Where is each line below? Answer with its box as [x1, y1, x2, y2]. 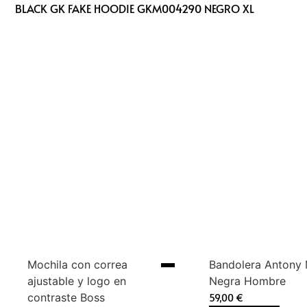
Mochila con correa [27, 257, 127, 271]
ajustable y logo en [27, 273, 126, 288]
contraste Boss [27, 290, 105, 304]
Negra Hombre [209, 273, 286, 288]
